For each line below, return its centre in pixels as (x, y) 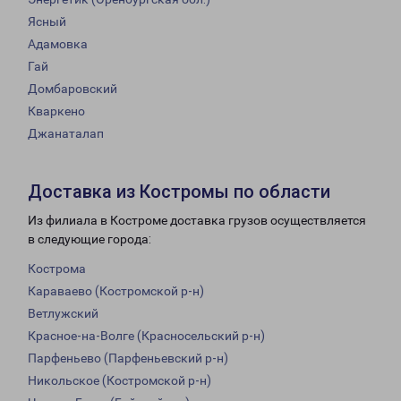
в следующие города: (90, 239)
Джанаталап (66, 134)
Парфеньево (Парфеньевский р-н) (128, 358)
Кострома (57, 269)
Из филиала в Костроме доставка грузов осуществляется (197, 221)
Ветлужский (63, 314)
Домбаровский (73, 89)
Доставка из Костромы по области (179, 192)
